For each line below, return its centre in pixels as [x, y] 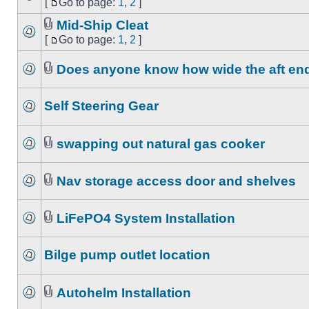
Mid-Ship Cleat [102, 25]
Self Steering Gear [101, 106]
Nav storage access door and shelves [176, 181]
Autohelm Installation [124, 293]
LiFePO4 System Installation [146, 218]
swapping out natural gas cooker [161, 144]
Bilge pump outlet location [127, 255]
